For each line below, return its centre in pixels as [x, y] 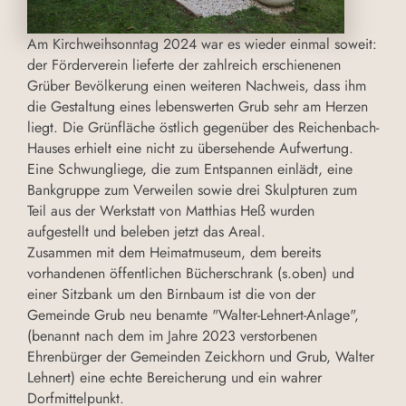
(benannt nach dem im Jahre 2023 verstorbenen [172, 336]
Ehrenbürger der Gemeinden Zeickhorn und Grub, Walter [201, 357]
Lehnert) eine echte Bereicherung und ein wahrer [174, 378]
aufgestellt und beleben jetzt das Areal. [146, 232]
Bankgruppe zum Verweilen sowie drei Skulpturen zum [192, 190]
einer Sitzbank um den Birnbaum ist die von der [171, 295]
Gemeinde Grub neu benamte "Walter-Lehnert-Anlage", [193, 315]
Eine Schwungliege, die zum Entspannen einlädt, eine [190, 169]
